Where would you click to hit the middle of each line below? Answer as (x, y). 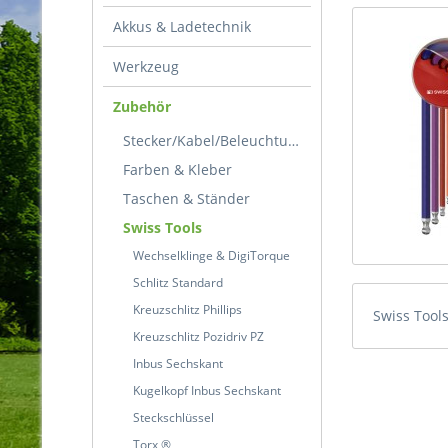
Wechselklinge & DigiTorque (211, 255)
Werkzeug (146, 66)
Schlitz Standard (178, 282)
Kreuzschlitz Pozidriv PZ (198, 336)
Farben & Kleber (177, 169)
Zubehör (142, 106)
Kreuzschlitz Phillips (187, 309)
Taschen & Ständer (186, 198)
